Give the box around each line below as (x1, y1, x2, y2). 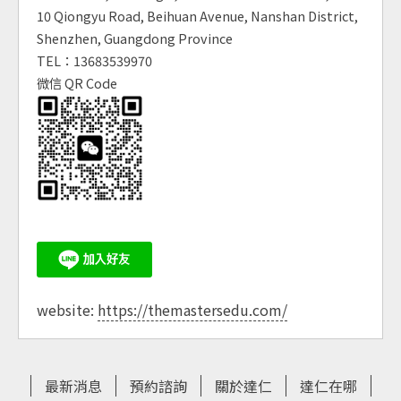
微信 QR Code (37, 73, 117, 93)
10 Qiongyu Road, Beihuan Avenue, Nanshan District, (37, 6, 358, 26)
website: (37, 299, 98, 321)
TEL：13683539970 (37, 51, 152, 71)
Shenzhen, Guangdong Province (37, 29, 233, 48)
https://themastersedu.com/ (98, 299, 287, 321)
